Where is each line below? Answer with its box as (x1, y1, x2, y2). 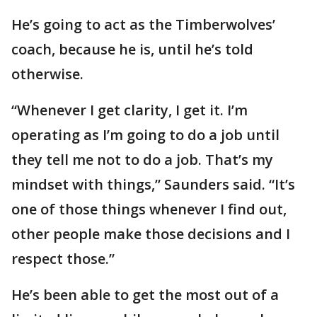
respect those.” (11, 249, 115, 269)
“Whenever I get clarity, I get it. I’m (11, 100, 248, 120)
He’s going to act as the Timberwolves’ (11, 15, 275, 35)
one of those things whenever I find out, (11, 200, 287, 219)
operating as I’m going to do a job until (11, 125, 279, 145)
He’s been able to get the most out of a (11, 285, 279, 305)
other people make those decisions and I (11, 224, 290, 244)
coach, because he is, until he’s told (11, 40, 253, 59)
